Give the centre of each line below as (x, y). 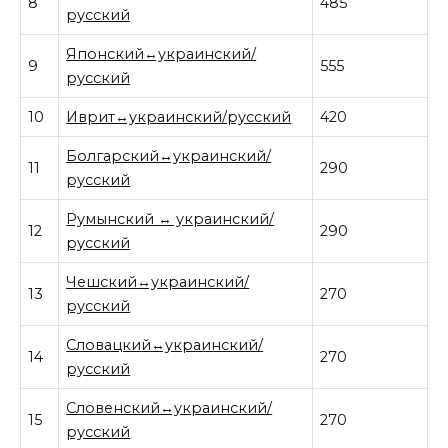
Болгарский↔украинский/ (169, 155)
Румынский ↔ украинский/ (170, 218)
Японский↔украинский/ (161, 53)
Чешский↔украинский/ (158, 281)
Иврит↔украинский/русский (179, 116)
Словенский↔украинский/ (169, 407)
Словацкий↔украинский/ (165, 344)
